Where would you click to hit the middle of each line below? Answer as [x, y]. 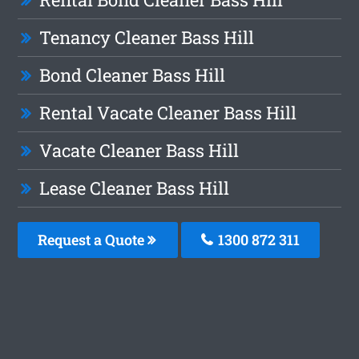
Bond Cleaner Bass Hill [133, 75]
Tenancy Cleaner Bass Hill [147, 38]
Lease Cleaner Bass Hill [135, 188]
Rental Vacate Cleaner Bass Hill [168, 113]
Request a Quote [93, 240]
